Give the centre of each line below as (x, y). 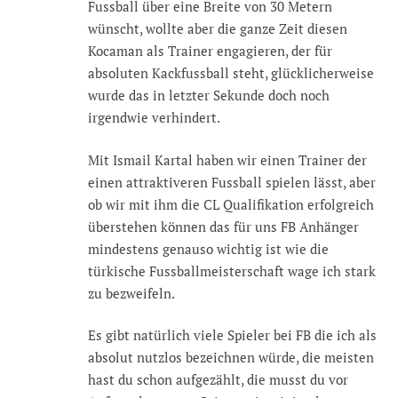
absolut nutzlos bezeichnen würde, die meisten (231, 358)
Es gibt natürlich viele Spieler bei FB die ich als (232, 335)
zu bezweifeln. (131, 293)
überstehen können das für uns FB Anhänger (223, 226)
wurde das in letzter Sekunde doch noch (209, 96)
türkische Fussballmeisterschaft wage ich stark (232, 271)
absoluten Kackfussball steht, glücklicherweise (231, 73)
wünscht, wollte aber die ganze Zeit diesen (218, 29)
